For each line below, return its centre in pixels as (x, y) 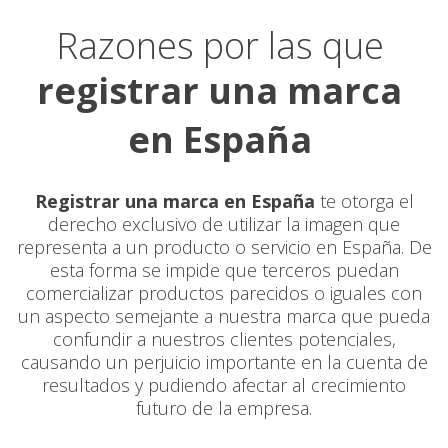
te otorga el (364, 201)
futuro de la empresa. (224, 408)
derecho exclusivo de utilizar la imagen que (224, 224)
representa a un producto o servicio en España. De (224, 247)
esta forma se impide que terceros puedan (224, 270)
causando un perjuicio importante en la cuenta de (224, 362)
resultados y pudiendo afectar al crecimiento (224, 385)
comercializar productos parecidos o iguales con (224, 293)
